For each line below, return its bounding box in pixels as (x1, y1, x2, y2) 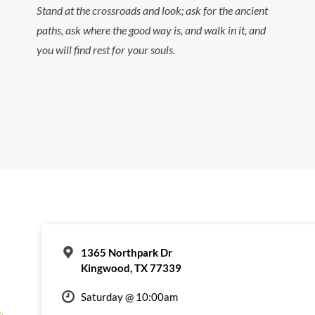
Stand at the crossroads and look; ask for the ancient (37, 4, 269, 18)
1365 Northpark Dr (80, 245, 172, 259)
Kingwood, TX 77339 (80, 261, 181, 274)
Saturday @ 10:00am (80, 290, 178, 303)
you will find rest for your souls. (37, 43, 176, 57)
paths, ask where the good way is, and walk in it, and (37, 23, 266, 37)
